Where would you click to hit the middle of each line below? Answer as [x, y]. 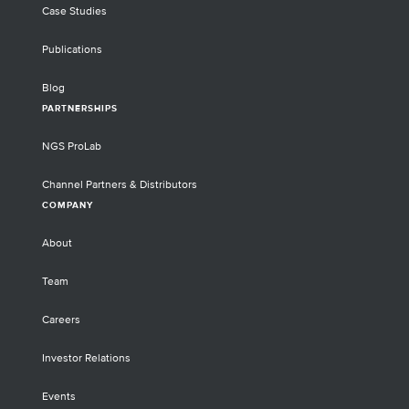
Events [59, 397]
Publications [72, 50]
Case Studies [74, 11]
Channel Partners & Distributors [120, 185]
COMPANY [68, 205]
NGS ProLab [72, 147]
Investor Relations [86, 358]
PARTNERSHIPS [80, 109]
